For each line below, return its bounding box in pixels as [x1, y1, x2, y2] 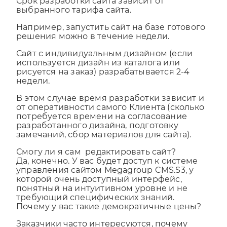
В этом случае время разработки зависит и [16, 102, 205, 112]
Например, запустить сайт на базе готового [16, 31, 206, 41]
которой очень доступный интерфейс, [16, 183, 182, 193]
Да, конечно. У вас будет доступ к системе [16, 165, 198, 175]
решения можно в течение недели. [16, 40, 170, 50]
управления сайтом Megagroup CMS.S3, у [16, 174, 194, 184]
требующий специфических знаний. [16, 201, 175, 211]
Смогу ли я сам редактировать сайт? [16, 156, 176, 166]
